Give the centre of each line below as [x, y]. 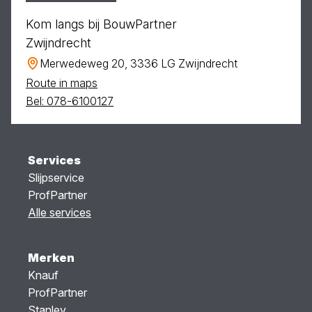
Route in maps [62, 83]
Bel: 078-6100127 [70, 101]
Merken [51, 258]
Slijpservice [56, 178]
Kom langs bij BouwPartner [101, 24]
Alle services [60, 212]
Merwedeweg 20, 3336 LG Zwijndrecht [139, 63]
